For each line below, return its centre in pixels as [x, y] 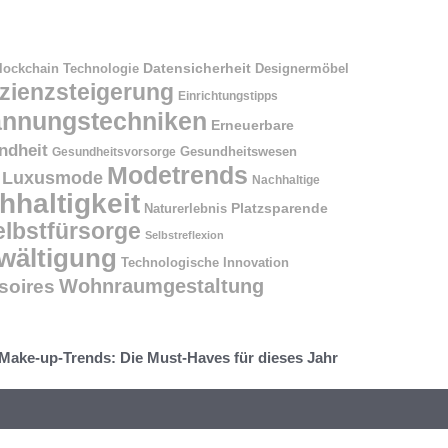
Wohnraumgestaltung [161, 285]
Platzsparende [279, 208]
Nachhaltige [286, 179]
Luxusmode [52, 177]
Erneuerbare [252, 124]
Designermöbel [302, 68]
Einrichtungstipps [228, 95]
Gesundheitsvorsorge [114, 151]
